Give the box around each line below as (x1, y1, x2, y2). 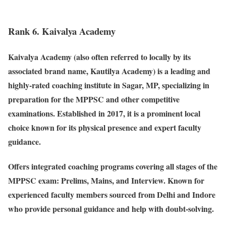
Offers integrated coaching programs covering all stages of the (8, 160, 217, 173)
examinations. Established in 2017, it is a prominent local (8, 107, 200, 119)
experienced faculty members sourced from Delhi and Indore (8, 189, 215, 201)
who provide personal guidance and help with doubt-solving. (8, 203, 214, 215)
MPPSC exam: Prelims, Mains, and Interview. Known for (8, 175, 204, 187)
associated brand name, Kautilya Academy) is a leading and (8, 65, 210, 77)
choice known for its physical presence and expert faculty (8, 121, 201, 133)
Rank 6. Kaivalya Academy (8, 24, 116, 38)
